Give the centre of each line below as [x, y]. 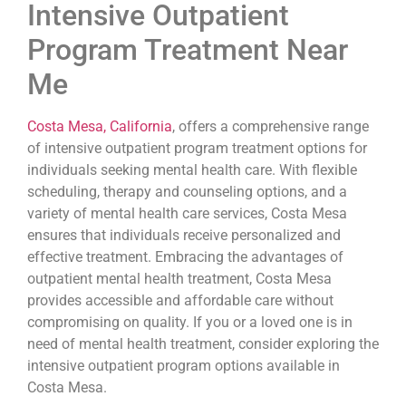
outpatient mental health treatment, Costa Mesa [179, 278]
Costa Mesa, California [100, 126]
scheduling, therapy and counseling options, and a [187, 191]
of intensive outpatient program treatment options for [197, 148]
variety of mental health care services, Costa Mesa [187, 213]
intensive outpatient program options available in [184, 365]
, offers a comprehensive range [271, 126]
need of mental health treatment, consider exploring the [203, 343]
